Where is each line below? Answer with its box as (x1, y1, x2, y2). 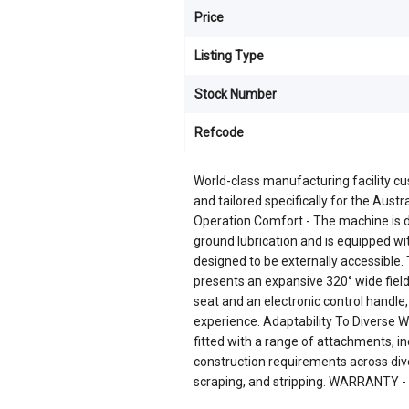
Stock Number (194, 87, 277, 101)
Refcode (194, 125, 244, 140)
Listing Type (194, 48, 264, 63)
